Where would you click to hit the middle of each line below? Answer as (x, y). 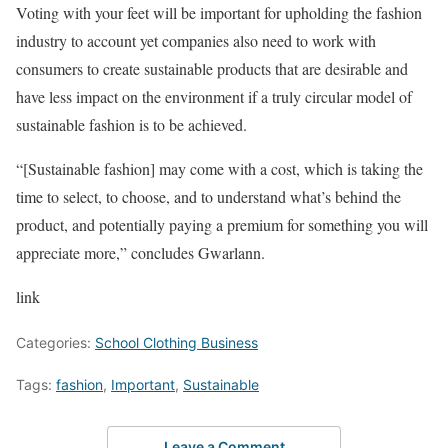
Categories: (55, 342)
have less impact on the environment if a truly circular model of (214, 96)
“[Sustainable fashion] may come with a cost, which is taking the (219, 168)
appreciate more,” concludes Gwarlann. (140, 252)
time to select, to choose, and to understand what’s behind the (208, 196)
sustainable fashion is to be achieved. (131, 124)
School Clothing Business (176, 342)
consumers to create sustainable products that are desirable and (212, 68)
